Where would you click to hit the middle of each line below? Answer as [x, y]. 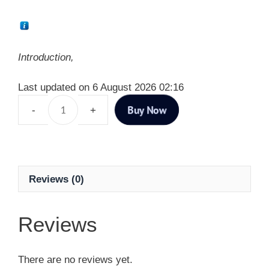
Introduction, [46, 57]
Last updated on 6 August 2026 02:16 [101, 88]
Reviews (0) [56, 179]
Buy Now [147, 110]
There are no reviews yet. [75, 259]
